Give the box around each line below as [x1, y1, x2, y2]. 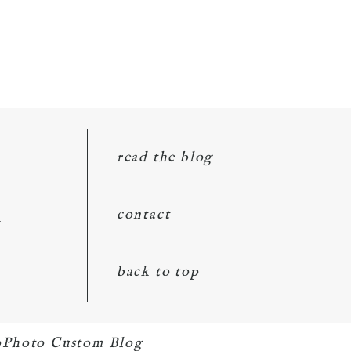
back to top [116, 262, 200, 281]
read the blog [116, 148, 214, 167]
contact [116, 205, 171, 224]
